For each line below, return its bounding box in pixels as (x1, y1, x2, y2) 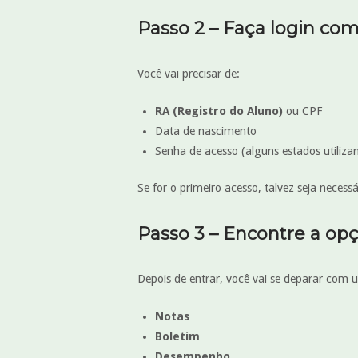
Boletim (154, 329, 200, 343)
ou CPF (282, 104, 322, 117)
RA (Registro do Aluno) (154, 104, 283, 117)
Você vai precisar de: (137, 67, 240, 81)
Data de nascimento (154, 124, 257, 137)
